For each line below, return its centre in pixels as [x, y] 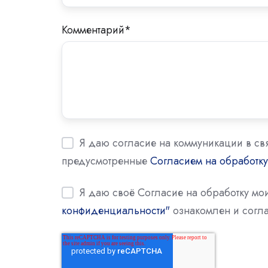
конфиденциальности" [116, 211]
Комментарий [93, 30]
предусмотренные [106, 161]
